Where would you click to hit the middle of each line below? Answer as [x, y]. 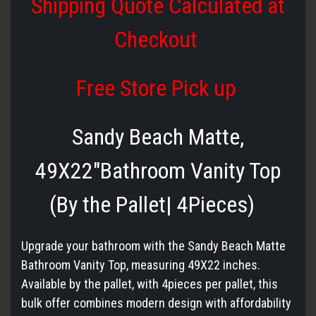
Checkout [158, 39]
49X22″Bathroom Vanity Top [158, 170]
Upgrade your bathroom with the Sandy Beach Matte [153, 245]
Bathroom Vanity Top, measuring [104, 265]
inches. [240, 265]
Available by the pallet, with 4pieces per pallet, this [150, 284]
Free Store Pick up [158, 88]
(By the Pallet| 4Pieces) [157, 204]
